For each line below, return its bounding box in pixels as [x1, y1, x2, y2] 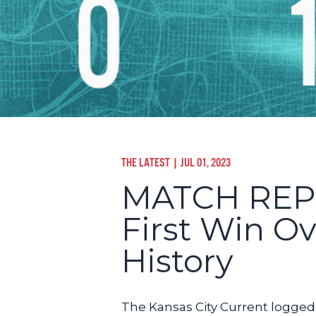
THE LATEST [121, 155, 170, 169]
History [121, 241, 233, 281]
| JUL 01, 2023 [170, 155, 231, 169]
